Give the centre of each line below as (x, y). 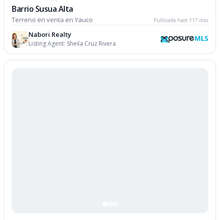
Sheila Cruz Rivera (92, 44)
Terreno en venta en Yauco (53, 20)
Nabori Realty (50, 35)
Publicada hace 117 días (181, 20)
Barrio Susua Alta (42, 9)
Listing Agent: (48, 44)
